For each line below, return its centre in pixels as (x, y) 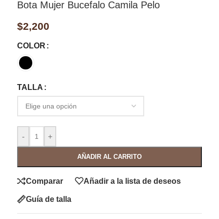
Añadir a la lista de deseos (132, 181)
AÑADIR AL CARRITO (109, 157)
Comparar (44, 181)
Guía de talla (49, 199)
